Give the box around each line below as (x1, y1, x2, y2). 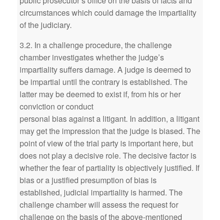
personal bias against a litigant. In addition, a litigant (20, 113, 199, 124)
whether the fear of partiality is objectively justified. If (20, 162, 199, 173)
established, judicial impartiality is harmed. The (20, 187, 183, 198)
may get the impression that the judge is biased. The (20, 125, 200, 137)
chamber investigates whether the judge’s (20, 52, 164, 63)
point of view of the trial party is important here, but (20, 137, 193, 149)
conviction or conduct (20, 101, 93, 112)
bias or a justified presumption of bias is (20, 174, 157, 186)
